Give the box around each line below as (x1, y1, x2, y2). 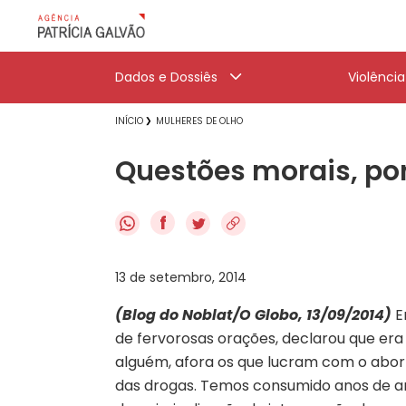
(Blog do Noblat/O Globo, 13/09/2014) (115, 304, 391, 325)
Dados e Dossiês (115, 68, 217, 86)
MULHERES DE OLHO (156, 114, 243, 128)
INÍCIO (115, 114, 143, 128)
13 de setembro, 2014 (115, 267, 246, 286)
